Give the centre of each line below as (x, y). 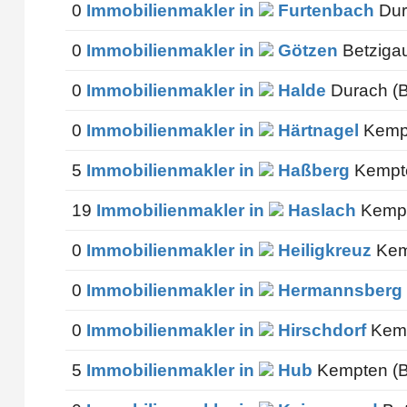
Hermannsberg (338, 290)
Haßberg (311, 170)
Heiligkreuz (322, 250)
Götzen (305, 50)
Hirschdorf (319, 330)
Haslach (319, 210)
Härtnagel (316, 130)
